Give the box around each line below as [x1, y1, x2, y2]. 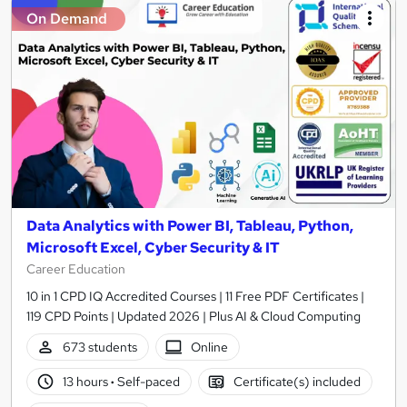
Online [191, 338, 229, 355]
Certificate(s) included [233, 372, 362, 390]
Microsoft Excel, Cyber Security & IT [26, 238, 280, 258]
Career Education [26, 261, 125, 278]
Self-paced [114, 372, 180, 390]
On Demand [26, 8, 107, 28]
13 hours [62, 372, 111, 390]
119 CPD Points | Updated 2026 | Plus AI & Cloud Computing [26, 308, 361, 325]
